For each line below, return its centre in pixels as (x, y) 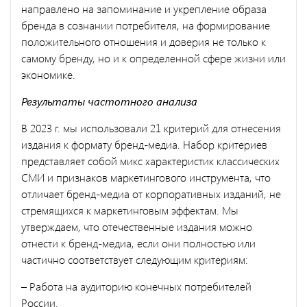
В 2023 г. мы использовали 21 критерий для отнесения (151, 127)
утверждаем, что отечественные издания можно (137, 226)
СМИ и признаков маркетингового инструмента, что (146, 177)
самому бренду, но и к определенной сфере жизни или (153, 58)
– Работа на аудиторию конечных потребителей (136, 286)
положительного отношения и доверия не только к (144, 41)
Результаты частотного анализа (111, 101)
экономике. (50, 74)
